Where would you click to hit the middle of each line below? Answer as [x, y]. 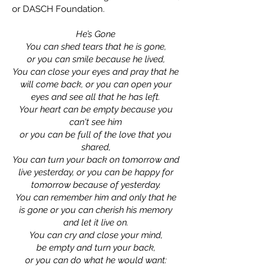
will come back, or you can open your [96, 85]
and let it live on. [96, 223]
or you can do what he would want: [96, 261]
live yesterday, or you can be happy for [96, 173]
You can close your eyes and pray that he [96, 72]
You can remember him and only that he [96, 198]
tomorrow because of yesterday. [96, 185]
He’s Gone [96, 34]
